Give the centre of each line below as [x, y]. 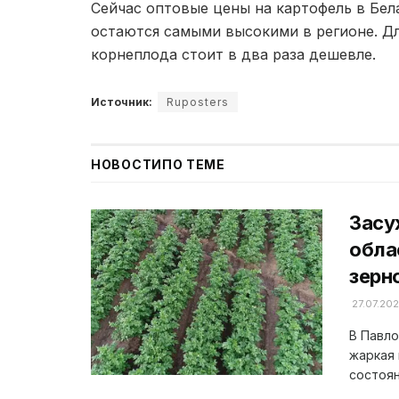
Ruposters [198, 102]
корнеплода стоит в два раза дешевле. [233, 54]
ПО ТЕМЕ [193, 164]
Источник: [122, 102]
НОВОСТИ [126, 164]
